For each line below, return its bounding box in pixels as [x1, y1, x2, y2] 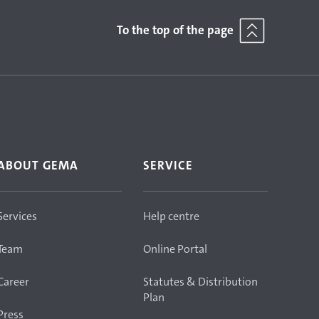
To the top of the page [117, 22, 234, 38]
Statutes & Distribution [143, 274, 258, 289]
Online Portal [143, 241, 207, 256]
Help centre [143, 209, 199, 224]
